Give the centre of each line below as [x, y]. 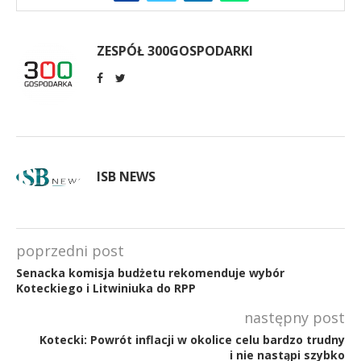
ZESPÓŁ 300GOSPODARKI [175, 50]
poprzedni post [70, 250]
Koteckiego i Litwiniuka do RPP [106, 288]
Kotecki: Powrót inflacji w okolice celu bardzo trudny [192, 339]
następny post [295, 317]
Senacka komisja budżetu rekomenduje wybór [150, 272]
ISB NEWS [126, 176]
